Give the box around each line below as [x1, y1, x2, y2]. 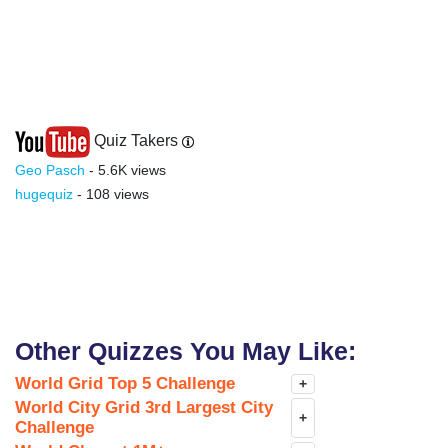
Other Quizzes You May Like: [15, 337, 356, 366]
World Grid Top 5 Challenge [15, 374, 235, 394]
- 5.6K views [85, 162, 166, 179]
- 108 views [73, 186, 149, 203]
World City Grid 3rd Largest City [15, 398, 273, 418]
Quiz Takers [90, 132, 182, 150]
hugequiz [15, 186, 73, 203]
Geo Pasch [15, 162, 85, 179]
